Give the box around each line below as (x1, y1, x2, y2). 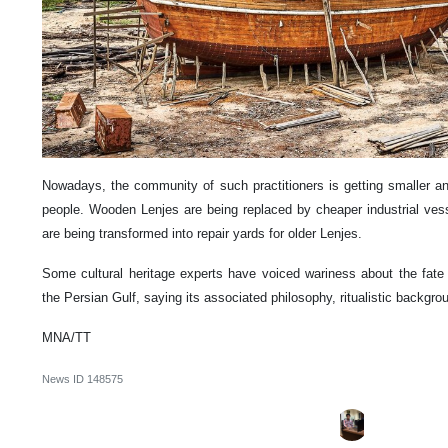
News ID (42, 372, 87, 385)
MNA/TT (42, 329, 91, 345)
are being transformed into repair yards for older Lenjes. (42, 225, 362, 241)
